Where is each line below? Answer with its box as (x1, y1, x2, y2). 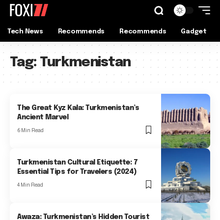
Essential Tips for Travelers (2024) (17, 168, 137, 176)
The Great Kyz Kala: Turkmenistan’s (17, 105, 139, 112)
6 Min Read (17, 127, 44, 134)
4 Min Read (17, 182, 44, 188)
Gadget (181, 28, 207, 35)
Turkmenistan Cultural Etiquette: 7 (17, 159, 138, 166)
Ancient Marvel (17, 114, 69, 121)
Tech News (7, 28, 43, 35)
